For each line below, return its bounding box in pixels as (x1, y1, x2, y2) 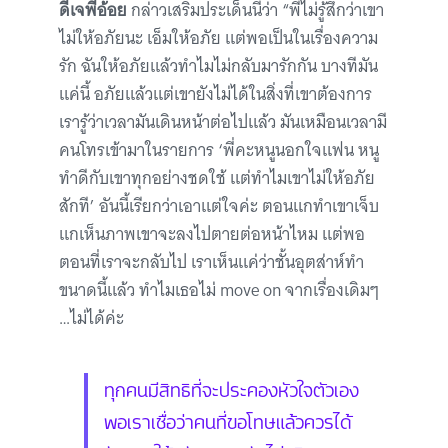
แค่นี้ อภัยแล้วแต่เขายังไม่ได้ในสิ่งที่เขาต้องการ (59, 80, 372, 109)
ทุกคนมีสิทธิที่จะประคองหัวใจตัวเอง (104, 374, 359, 403)
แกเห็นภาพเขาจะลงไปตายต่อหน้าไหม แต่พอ (59, 220, 365, 249)
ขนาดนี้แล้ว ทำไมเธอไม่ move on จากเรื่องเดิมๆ (59, 276, 379, 305)
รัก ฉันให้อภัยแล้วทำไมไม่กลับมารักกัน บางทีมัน (59, 52, 378, 81)
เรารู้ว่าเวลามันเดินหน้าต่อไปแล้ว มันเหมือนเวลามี (59, 108, 387, 137)
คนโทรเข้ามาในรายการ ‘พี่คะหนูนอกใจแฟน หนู (59, 136, 379, 165)
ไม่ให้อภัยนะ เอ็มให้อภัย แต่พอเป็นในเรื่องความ (59, 24, 378, 53)
